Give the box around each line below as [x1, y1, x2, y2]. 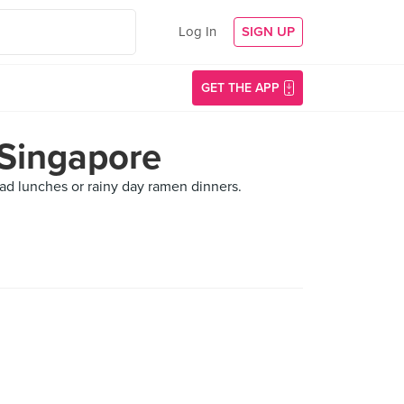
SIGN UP [242, 23, 295, 40]
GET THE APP [201, 80, 280, 96]
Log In [179, 23, 216, 40]
